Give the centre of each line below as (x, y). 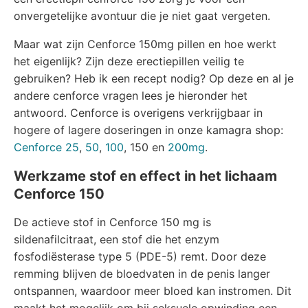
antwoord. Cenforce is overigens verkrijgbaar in (138, 113)
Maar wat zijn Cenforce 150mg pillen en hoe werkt (145, 44)
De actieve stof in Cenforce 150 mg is (112, 222)
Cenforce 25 (46, 147)
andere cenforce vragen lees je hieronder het (131, 96)
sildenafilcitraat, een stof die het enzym (117, 239)
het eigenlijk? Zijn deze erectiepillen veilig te (129, 61)
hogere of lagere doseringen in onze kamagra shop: (148, 130)
